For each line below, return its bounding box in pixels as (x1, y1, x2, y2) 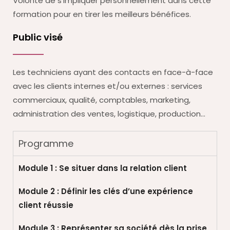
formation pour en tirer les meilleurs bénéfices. (13, 8, 191, 20)
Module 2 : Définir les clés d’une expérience (18, 185, 193, 197)
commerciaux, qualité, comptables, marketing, (13, 94, 190, 105)
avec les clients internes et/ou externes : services (13, 80, 202, 91)
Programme (18, 137, 73, 150)
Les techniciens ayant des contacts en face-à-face (13, 66, 213, 78)
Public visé (13, 30, 63, 44)
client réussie (18, 199, 73, 210)
